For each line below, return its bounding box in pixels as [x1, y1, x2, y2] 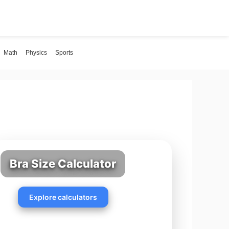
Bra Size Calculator [10, 157, 117, 170]
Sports [55, 49, 73, 56]
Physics [26, 49, 47, 56]
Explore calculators [29, 193, 97, 201]
